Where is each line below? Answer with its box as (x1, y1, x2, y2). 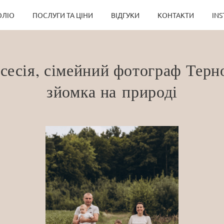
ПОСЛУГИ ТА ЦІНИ (32, 10, 93, 19)
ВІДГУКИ (110, 10, 139, 19)
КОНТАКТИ (157, 10, 194, 19)
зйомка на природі (46, 80, 177, 102)
